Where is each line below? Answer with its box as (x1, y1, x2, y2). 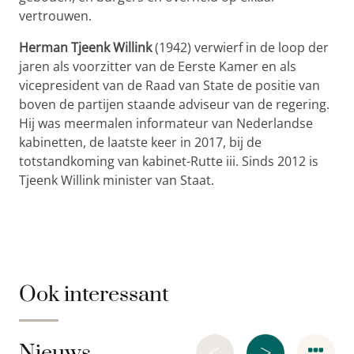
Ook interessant (19, 281, 169, 308)
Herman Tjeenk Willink (19, 38, 152, 56)
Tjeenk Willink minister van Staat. (19, 171, 214, 189)
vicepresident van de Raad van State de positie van (19, 76, 320, 94)
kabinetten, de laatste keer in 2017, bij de (19, 133, 262, 151)
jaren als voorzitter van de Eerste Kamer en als (19, 57, 296, 75)
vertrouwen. (19, 6, 92, 24)
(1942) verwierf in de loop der (152, 38, 329, 56)
